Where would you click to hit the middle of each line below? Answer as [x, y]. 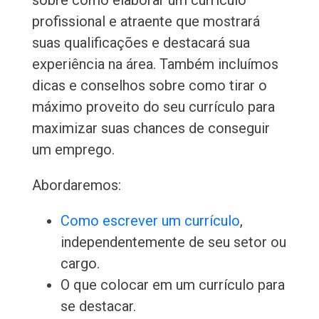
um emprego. [73, 150]
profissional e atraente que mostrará [146, 22]
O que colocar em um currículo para [172, 285]
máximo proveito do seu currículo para [153, 107]
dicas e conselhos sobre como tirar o [149, 86]
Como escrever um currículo [150, 221]
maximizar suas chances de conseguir [151, 129]
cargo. [80, 264]
